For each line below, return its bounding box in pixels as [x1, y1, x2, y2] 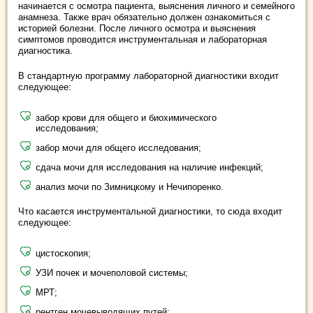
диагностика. [18, 45, 73, 56]
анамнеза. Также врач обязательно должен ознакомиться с [18, 12, 270, 22]
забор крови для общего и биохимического [36, 112, 217, 123]
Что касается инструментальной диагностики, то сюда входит [18, 206, 282, 217]
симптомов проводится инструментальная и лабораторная [18, 34, 267, 45]
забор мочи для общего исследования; [36, 143, 201, 153]
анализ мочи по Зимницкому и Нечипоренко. [36, 182, 224, 192]
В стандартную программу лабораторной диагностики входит [18, 71, 279, 81]
